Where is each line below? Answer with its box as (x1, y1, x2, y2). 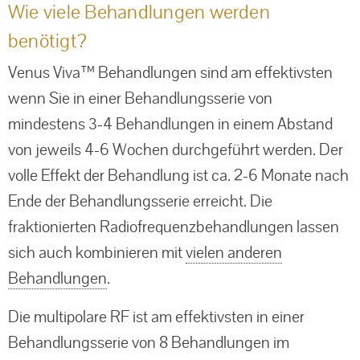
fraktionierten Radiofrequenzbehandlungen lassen (8, 215, 339, 237)
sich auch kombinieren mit (8, 241, 186, 263)
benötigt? (8, 27, 88, 53)
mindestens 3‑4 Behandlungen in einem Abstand (8, 112, 333, 134)
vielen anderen (186, 241, 282, 263)
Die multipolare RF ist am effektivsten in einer (8, 305, 305, 327)
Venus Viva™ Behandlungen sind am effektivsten (8, 61, 333, 83)
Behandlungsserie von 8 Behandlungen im (8, 331, 289, 353)
